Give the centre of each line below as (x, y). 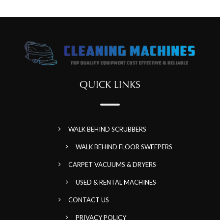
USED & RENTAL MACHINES (116, 182)
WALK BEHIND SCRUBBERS (107, 129)
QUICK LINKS (110, 85)
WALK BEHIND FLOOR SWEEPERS (124, 147)
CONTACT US (88, 200)
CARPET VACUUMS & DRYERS (112, 165)
